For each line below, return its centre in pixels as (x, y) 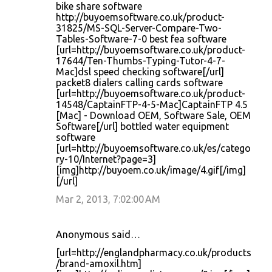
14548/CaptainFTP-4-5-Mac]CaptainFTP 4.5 (152, 104)
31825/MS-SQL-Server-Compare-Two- (139, 28)
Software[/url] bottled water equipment (142, 126)
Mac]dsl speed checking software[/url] (140, 72)
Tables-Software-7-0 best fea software (141, 39)
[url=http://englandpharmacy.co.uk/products (154, 253)
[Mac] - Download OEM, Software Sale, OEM (153, 115)
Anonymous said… (98, 234)
